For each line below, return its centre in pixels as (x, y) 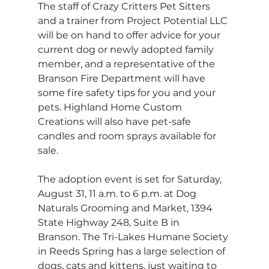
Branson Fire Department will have (122, 78)
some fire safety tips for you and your (128, 92)
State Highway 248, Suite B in (110, 222)
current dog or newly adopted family (127, 49)
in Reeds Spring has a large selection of (132, 251)
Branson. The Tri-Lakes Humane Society (134, 237)
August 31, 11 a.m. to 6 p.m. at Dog (118, 193)
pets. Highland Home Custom (111, 107)
